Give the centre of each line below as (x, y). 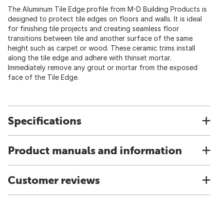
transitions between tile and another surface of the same (100, 38)
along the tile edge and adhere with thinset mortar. (90, 58)
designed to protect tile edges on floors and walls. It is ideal (105, 19)
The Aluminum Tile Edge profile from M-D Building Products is (107, 9)
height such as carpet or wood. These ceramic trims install (101, 48)
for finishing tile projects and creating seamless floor (93, 28)
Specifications (45, 121)
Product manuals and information (95, 150)
